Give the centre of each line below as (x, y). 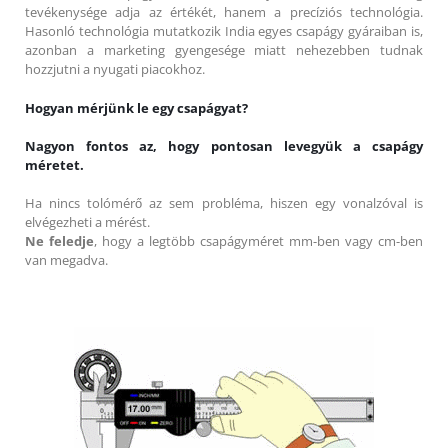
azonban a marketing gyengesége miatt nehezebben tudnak (224, 50)
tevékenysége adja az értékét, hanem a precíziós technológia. (224, 12)
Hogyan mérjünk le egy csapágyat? (136, 108)
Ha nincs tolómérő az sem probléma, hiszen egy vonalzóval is (224, 203)
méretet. (54, 165)
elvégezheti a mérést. (87, 222)
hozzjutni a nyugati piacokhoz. (115, 69)
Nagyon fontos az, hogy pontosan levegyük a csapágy (224, 146)
